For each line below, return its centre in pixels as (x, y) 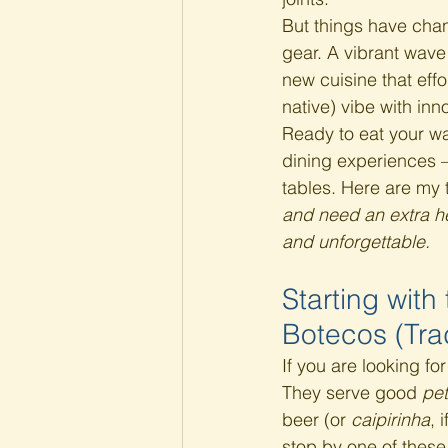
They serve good (352, 392)
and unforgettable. (356, 241)
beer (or (316, 419)
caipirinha (390, 419)
